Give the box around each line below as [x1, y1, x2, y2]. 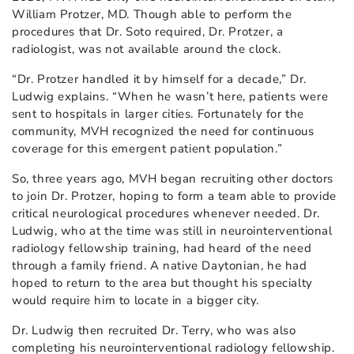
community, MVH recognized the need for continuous [12, 123, 314, 140]
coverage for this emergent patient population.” [12, 141, 283, 157]
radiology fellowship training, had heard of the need [12, 240, 312, 257]
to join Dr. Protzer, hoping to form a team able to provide [12, 188, 337, 205]
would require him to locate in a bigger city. [12, 292, 260, 309]
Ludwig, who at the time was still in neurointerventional [12, 223, 333, 239]
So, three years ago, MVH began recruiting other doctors [12, 171, 334, 187]
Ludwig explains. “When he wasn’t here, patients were [12, 88, 329, 105]
